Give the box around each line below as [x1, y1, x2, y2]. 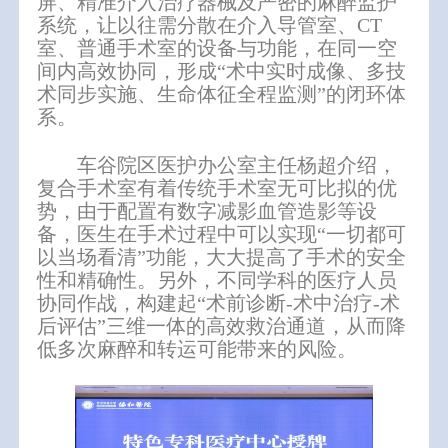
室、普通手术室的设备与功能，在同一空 [37, 36, 398, 59]
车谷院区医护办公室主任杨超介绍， [77, 153, 398, 176]
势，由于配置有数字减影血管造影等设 [37, 199, 378, 222]
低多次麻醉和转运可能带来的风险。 [37, 337, 358, 360]
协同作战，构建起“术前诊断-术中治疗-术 [37, 291, 401, 314]
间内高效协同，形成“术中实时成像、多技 [37, 59, 407, 82]
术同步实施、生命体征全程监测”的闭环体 [37, 82, 407, 105]
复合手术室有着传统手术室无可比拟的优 [37, 176, 398, 199]
